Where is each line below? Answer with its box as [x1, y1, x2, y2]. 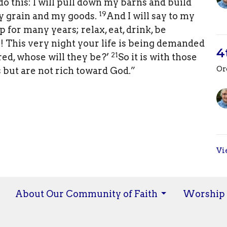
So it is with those [118, 52, 197, 63]
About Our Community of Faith [15, 188, 158, 199]
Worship [183, 188, 225, 199]
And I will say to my [106, 11, 195, 22]
